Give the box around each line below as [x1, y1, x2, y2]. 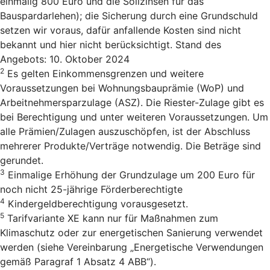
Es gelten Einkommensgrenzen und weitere [4, 67, 204, 80]
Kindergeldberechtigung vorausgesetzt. [5, 198, 188, 210]
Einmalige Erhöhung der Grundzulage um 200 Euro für [5, 169, 255, 181]
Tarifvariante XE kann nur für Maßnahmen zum [4, 212, 218, 224]
